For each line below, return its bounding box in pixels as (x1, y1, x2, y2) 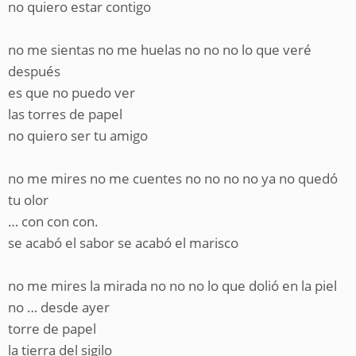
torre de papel (8, 319, 96, 338)
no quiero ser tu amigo (8, 126, 148, 145)
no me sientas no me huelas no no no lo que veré (8, 41, 311, 59)
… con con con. (8, 212, 99, 230)
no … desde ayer (8, 298, 110, 316)
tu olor (8, 191, 48, 209)
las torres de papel (8, 105, 122, 123)
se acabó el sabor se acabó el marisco (8, 234, 238, 252)
